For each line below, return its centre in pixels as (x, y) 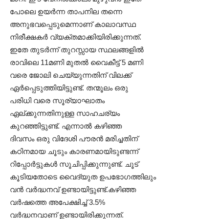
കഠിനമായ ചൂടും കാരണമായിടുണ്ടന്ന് (74, 151)
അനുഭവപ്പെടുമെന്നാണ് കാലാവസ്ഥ (73, 24)
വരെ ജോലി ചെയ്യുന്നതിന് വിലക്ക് (71, 75)
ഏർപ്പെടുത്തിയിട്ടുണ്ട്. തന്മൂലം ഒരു (69, 88)
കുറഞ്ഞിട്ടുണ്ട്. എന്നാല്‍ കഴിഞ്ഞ (66, 126)
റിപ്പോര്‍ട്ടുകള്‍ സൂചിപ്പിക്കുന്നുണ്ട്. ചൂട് (74, 164)
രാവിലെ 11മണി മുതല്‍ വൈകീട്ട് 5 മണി (77, 62)
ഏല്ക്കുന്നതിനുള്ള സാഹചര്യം (65, 113)
